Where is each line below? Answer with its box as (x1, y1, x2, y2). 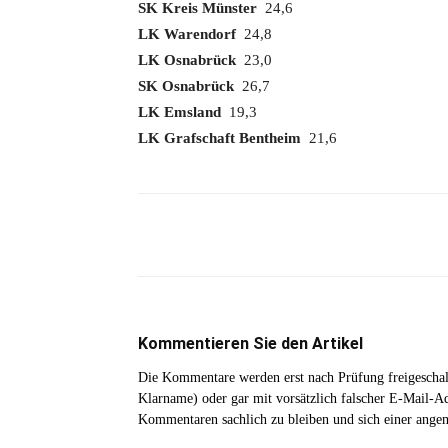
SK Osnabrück (138, 78, 234, 94)
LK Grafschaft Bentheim (138, 130, 301, 146)
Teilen (188, 228, 221, 243)
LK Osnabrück (138, 52, 244, 68)
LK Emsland (138, 104, 225, 120)
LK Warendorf (138, 26, 236, 42)
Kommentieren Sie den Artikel (138, 334, 363, 353)
